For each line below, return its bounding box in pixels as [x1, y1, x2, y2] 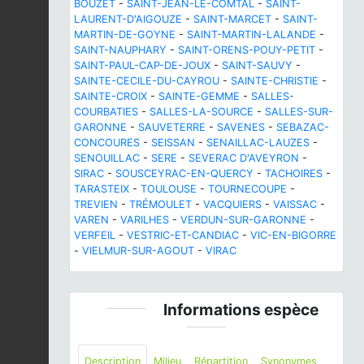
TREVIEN [74, 197, 118, 210]
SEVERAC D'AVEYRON [188, 151, 299, 164]
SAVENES [217, 120, 265, 133]
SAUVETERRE [138, 120, 206, 133]
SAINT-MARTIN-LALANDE [187, 28, 316, 41]
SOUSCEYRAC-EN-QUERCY [115, 167, 253, 180]
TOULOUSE [141, 182, 197, 195]
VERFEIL [74, 228, 115, 241]
